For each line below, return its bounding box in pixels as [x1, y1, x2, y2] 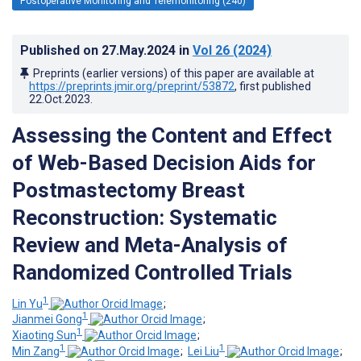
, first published [234, 79, 311, 93]
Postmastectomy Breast [12, 177, 245, 202]
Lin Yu [12, 297, 43, 310]
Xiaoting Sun [12, 328, 77, 342]
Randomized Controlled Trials [12, 259, 293, 284]
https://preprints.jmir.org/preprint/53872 [29, 79, 234, 93]
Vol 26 [193, 42, 230, 58]
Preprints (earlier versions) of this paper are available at [33, 66, 314, 80]
